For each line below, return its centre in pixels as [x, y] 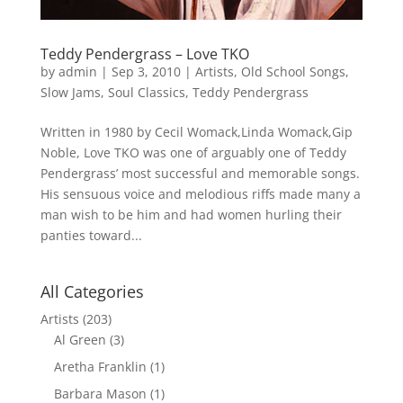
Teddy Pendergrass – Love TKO [144, 54]
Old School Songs [293, 71]
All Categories [92, 291]
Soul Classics [146, 92]
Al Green [80, 339]
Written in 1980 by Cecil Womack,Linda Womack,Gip [196, 131]
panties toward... [91, 235]
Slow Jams [70, 92]
